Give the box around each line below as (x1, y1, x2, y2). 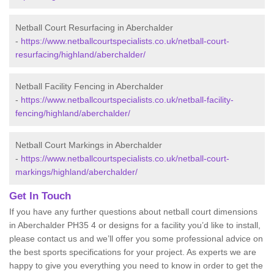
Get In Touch (9, 190, 71, 202)
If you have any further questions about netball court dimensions (9, 207, 257, 217)
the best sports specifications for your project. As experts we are (9, 247, 256, 257)
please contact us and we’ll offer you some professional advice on (9, 234, 263, 243)
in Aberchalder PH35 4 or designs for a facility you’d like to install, (9, 220, 261, 230)
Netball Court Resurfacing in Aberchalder (15, 23, 173, 32)
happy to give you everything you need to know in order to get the (9, 261, 263, 270)
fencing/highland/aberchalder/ (15, 108, 130, 118)
